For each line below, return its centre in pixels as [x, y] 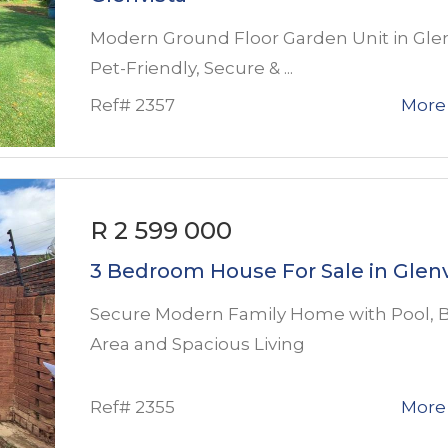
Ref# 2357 [132, 104]
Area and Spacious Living [197, 343]
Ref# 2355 [132, 406]
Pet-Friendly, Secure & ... [191, 67]
